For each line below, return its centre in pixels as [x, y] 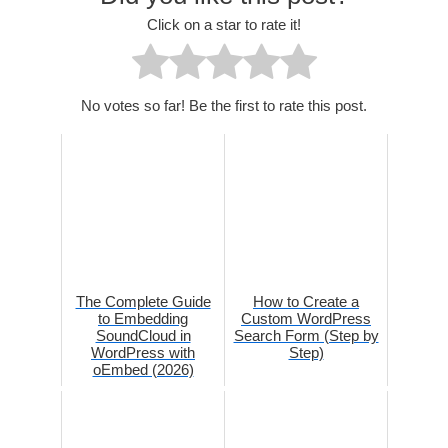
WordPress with [143, 352]
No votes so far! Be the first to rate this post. [224, 105]
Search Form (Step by [306, 335]
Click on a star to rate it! [224, 24]
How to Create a [306, 301]
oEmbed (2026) [143, 369]
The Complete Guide [143, 301]
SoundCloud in [143, 335]
